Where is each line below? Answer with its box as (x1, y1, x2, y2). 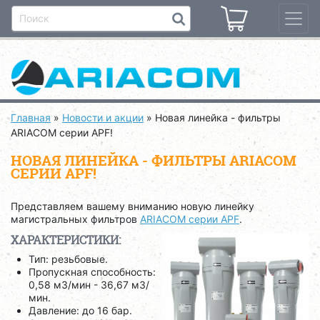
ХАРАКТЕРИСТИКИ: (11, 232, 121, 248)
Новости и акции (62, 111, 144, 124)
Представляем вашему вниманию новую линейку (11, 200, 254, 212)
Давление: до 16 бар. (29, 304, 132, 316)
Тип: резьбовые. (29, 253, 108, 265)
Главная (11, 111, 51, 124)
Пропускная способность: (29, 266, 156, 278)
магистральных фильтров (11, 213, 140, 225)
